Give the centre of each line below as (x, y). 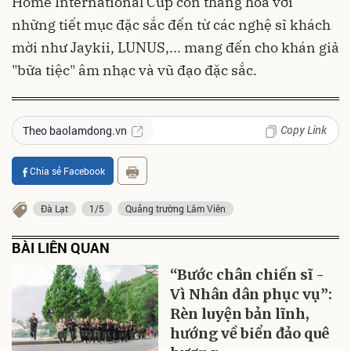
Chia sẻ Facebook (67, 171)
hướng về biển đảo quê (250, 333)
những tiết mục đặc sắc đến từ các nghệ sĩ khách (171, 25)
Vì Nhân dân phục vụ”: (251, 294)
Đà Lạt (54, 208)
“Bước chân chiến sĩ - (248, 274)
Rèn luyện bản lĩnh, (240, 313)
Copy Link (304, 130)
